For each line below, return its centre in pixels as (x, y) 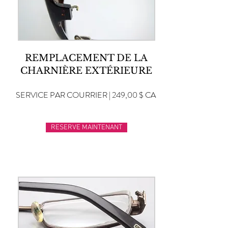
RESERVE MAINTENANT (87, 127)
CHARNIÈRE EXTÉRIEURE (86, 71)
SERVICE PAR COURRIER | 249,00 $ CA (86, 95)
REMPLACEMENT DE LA (86, 58)
